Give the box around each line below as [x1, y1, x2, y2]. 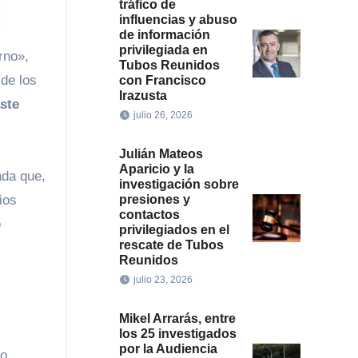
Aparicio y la [118, 162, 194, 176]
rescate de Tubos [118, 238, 224, 252]
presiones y [118, 193, 190, 206]
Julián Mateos [118, 147, 203, 161]
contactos [118, 208, 180, 221]
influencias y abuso [118, 13, 237, 26]
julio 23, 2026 [133, 274, 193, 285]
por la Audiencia [118, 342, 217, 356]
